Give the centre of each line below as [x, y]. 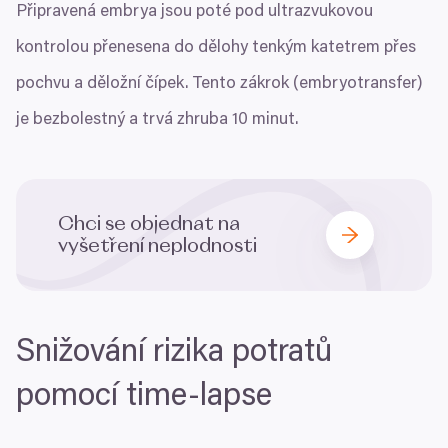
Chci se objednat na [149, 224]
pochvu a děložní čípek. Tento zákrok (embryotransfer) [219, 85]
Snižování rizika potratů [174, 353]
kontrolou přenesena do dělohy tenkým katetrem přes [216, 49]
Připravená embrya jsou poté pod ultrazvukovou [194, 13]
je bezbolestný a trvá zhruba [124, 121]
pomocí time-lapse [144, 397]
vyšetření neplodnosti [159, 246]
